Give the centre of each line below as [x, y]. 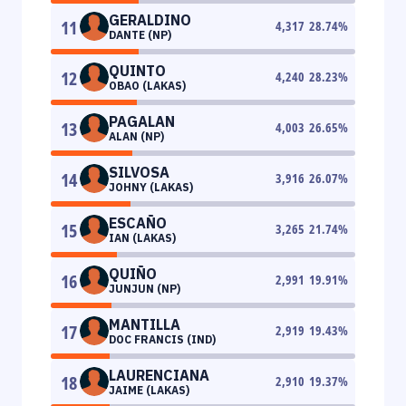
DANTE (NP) [140, 34]
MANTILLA [145, 324]
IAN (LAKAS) [142, 237]
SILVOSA [139, 172]
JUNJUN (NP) [145, 288]
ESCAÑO [138, 222]
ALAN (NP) [136, 136]
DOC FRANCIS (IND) [162, 339]
